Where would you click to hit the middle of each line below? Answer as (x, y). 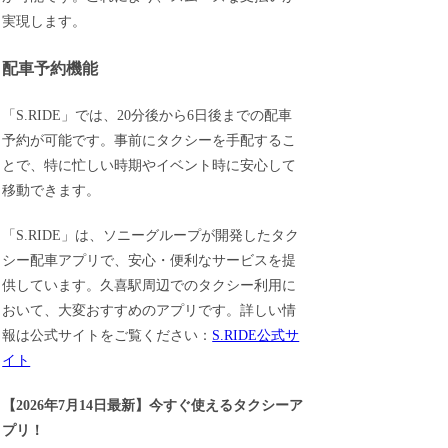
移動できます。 (51, 191)
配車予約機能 (50, 68)
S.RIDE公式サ (256, 335)
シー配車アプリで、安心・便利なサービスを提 (149, 260)
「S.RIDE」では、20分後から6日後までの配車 (147, 116)
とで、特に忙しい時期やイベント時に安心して (149, 166)
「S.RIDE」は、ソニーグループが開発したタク (151, 235)
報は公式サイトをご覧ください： (107, 335)
